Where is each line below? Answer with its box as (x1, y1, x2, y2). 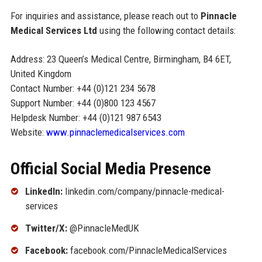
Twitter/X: (25, 222, 67, 235)
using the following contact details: (96, 25, 236, 37)
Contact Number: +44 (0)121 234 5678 (10, 82, 156, 95)
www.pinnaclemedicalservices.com (46, 126, 185, 139)
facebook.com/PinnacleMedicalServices (67, 244, 227, 257)
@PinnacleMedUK (67, 222, 139, 235)
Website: (10, 126, 46, 139)
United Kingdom (10, 68, 71, 80)
